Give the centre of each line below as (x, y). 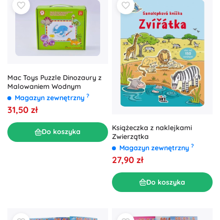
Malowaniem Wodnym (44, 86)
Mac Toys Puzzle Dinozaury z (55, 77)
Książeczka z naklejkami (152, 128)
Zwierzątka (130, 137)
